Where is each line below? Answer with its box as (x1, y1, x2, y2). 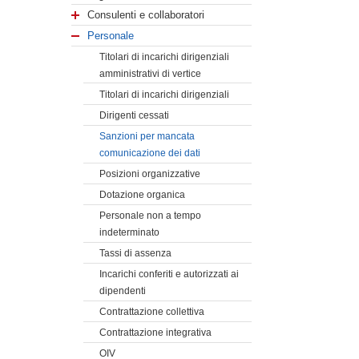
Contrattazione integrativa (99, 327, 212, 339)
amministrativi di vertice (99, 67, 202, 79)
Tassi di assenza (99, 247, 172, 259)
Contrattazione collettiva (99, 305, 205, 317)
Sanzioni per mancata (99, 130, 196, 142)
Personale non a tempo (99, 209, 202, 221)
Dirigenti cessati (99, 109, 170, 121)
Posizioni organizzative (99, 167, 201, 179)
